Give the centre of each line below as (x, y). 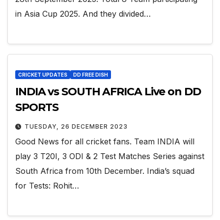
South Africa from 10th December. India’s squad (105, 171)
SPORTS (37, 108)
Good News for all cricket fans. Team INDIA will (105, 142)
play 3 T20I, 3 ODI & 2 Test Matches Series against (110, 156)
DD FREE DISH (91, 75)
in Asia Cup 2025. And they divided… (83, 14)
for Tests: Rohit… (47, 186)
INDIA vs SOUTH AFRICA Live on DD (108, 92)
